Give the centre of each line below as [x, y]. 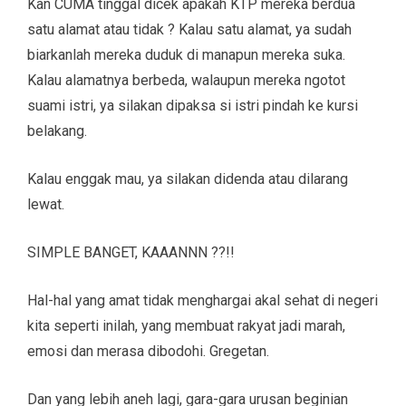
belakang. [57, 130]
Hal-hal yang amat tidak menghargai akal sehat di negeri [203, 300]
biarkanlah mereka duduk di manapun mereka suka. [186, 54]
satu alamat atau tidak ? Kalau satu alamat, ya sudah [189, 29]
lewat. [46, 204]
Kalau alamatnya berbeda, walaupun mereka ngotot [186, 80]
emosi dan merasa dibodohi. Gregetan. [148, 351]
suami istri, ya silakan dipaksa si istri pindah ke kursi [193, 105]
